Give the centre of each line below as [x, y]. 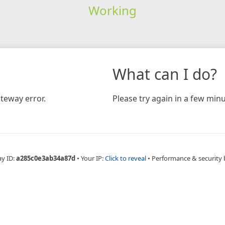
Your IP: [93, 158]
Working [112, 10]
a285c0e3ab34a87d [46, 158]
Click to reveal [126, 158]
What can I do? [165, 74]
